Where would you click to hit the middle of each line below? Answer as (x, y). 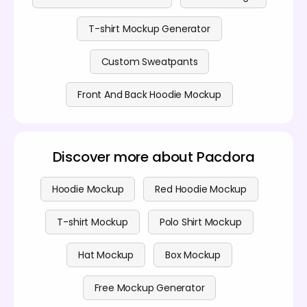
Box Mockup (193, 255)
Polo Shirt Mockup (200, 222)
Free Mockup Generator (149, 287)
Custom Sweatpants (149, 61)
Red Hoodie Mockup (201, 189)
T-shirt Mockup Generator (149, 28)
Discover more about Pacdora (153, 157)
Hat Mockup (106, 255)
